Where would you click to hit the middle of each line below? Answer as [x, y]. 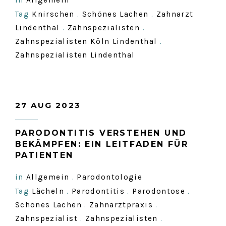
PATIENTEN [44, 155]
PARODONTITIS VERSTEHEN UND [101, 133]
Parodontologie [110, 177]
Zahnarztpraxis [121, 205]
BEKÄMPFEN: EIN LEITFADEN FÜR [102, 144]
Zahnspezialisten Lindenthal [75, 55]
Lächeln [48, 191]
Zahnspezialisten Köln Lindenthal [86, 41]
